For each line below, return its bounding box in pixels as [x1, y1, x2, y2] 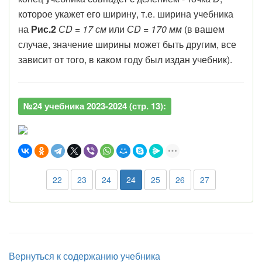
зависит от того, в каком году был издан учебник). [18, 53, 232, 66]
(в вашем [182, 22, 225, 36]
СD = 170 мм [127, 22, 182, 36]
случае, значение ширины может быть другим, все [18, 37, 236, 51]
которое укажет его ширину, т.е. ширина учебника [18, 7, 233, 20]
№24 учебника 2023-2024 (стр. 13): [23, 99, 166, 112]
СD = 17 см [58, 22, 106, 36]
